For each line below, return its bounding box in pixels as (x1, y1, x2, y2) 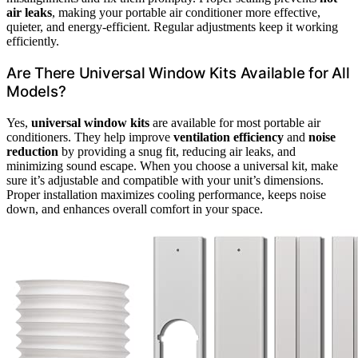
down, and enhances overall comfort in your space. (6, 201, 263, 216)
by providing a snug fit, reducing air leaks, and (58, 144, 296, 158)
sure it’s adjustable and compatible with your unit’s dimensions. (6, 173, 324, 187)
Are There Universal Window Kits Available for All (6, 64, 350, 83)
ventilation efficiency (173, 129, 284, 144)
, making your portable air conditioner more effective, (52, 6, 320, 20)
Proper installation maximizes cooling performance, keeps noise (6, 187, 326, 201)
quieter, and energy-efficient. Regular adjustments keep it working (6, 20, 338, 34)
